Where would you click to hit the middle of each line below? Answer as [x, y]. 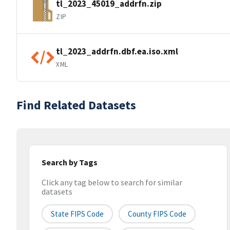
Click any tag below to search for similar [112, 183]
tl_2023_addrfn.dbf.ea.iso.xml [117, 51]
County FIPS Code [157, 214]
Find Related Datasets [76, 105]
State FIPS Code [77, 214]
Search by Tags [70, 162]
